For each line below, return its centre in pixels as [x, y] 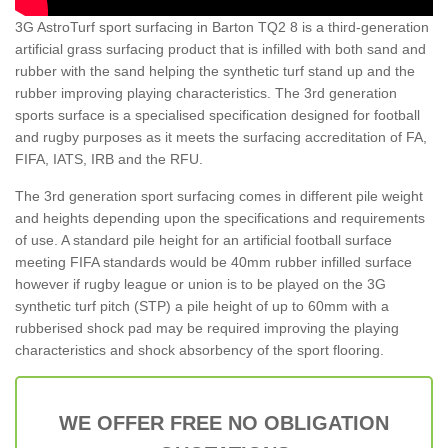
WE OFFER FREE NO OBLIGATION [224, 422]
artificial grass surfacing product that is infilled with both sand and [220, 48]
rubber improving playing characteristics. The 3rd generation [206, 92]
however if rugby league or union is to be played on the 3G [200, 283]
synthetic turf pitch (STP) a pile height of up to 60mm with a [202, 305]
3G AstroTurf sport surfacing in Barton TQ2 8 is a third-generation [222, 26]
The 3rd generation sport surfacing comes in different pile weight [219, 195]
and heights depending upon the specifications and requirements [220, 217]
